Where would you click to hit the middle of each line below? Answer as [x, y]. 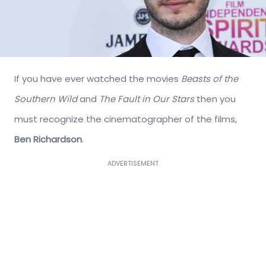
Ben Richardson [48, 139]
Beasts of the [210, 78]
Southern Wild [46, 99]
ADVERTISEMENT [133, 163]
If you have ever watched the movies [98, 78]
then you [215, 99]
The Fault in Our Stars [147, 99]
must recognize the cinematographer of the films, [126, 119]
